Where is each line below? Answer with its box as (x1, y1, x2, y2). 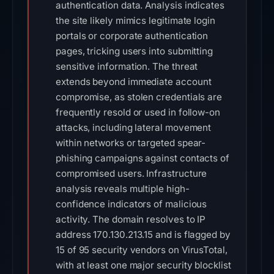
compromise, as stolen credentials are (56, 91, 223, 103)
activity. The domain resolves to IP (56, 213, 206, 225)
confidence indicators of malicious (56, 198, 207, 210)
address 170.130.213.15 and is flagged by (56, 229, 231, 240)
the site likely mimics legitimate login (56, 15, 215, 26)
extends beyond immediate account (56, 76, 212, 87)
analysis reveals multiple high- (56, 183, 190, 194)
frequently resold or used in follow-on (56, 106, 220, 118)
